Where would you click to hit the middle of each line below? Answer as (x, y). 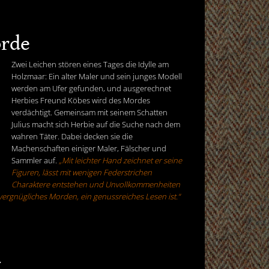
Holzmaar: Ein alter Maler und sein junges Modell (97, 76)
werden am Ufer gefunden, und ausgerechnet (91, 88)
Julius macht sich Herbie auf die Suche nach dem (96, 124)
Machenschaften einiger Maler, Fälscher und (89, 148)
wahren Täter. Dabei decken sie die (72, 136)
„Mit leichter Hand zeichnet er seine (120, 160)
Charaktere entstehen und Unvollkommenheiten (96, 184)
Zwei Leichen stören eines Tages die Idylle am (90, 64)
